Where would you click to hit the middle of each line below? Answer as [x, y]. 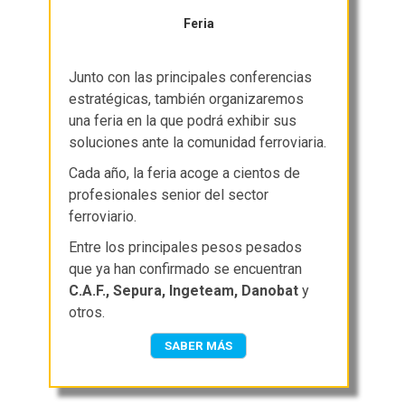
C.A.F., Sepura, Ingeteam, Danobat [186, 291]
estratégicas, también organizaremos [187, 99]
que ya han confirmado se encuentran [186, 269]
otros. [87, 313]
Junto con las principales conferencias [191, 78]
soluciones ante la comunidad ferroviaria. [198, 143]
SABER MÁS [199, 346]
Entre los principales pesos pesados [186, 248]
